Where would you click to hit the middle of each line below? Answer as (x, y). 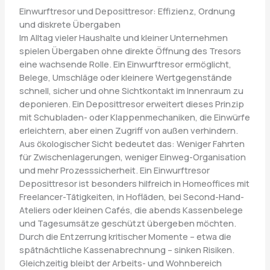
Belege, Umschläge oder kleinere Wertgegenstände (125, 77)
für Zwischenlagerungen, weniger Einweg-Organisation (132, 156)
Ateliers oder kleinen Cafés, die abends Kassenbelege (131, 209)
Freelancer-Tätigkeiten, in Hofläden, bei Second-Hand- (131, 196)
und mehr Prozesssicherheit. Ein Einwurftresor (114, 170)
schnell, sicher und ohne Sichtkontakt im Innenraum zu (131, 90)
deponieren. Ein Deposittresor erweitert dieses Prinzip (131, 103)
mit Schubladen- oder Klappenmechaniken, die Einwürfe (134, 117)
